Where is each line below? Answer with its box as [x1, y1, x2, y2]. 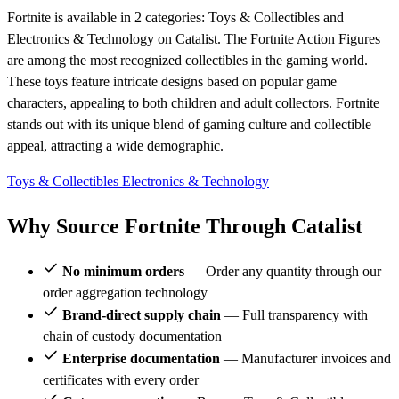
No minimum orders [62, 263, 184, 279]
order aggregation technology [43, 284, 208, 300]
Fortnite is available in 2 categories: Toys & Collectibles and [7, 10, 344, 25]
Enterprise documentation [62, 350, 220, 366]
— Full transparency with [221, 306, 368, 322]
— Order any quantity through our [184, 263, 381, 279]
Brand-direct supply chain [62, 306, 221, 322]
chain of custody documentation [43, 328, 222, 344]
